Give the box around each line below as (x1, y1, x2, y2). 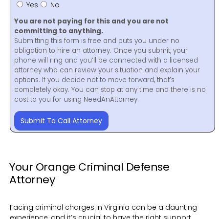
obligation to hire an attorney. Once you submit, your (14, 45, 188, 55)
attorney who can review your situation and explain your (14, 65, 200, 75)
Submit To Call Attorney (21, 116, 102, 126)
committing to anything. (14, 26, 103, 36)
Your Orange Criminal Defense (9, 159, 169, 175)
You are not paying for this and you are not (14, 16, 169, 26)
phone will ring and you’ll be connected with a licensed (14, 55, 198, 65)
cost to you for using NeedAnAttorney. (14, 94, 139, 104)
